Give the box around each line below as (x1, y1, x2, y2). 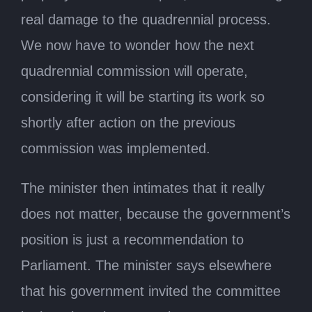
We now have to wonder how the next (21, 37, 254, 53)
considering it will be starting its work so (21, 88, 265, 104)
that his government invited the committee (21, 283, 281, 299)
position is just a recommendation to (21, 231, 244, 247)
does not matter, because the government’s (21, 205, 290, 221)
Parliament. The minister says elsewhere (21, 257, 272, 273)
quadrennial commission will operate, (21, 63, 248, 79)
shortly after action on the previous (21, 114, 235, 130)
